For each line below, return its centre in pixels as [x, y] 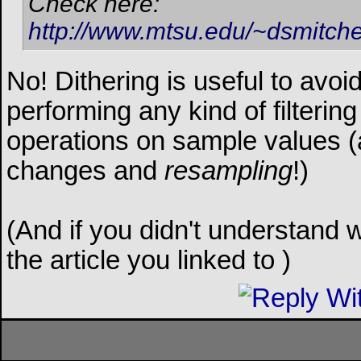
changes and [85, 171]
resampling [228, 171]
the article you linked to [144, 261]
